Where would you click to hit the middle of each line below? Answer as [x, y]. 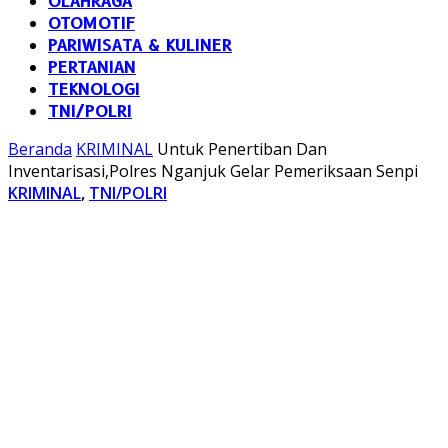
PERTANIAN [92, 67]
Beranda [40, 149]
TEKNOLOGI [94, 89]
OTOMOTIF [91, 23]
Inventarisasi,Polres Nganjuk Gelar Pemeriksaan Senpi [213, 171]
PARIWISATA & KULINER [140, 45]
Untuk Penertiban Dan [242, 149]
